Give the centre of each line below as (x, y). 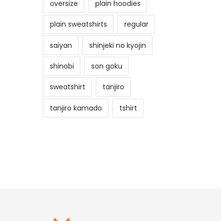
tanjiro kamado (76, 108)
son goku (107, 66)
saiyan (61, 45)
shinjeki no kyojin (117, 45)
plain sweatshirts (78, 24)
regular (136, 24)
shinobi (62, 66)
